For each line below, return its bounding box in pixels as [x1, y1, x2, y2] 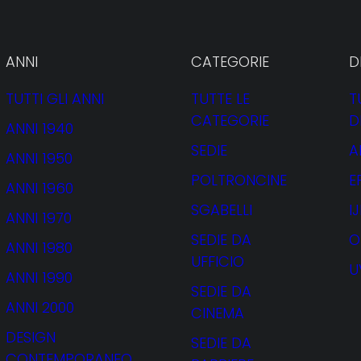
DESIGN [6, 327, 56, 347]
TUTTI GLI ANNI [6, 89, 104, 109]
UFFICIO [191, 251, 244, 272]
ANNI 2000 [6, 297, 74, 317]
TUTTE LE [191, 89, 250, 109]
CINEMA [191, 303, 244, 323]
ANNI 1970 [6, 208, 72, 228]
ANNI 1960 [6, 178, 73, 198]
